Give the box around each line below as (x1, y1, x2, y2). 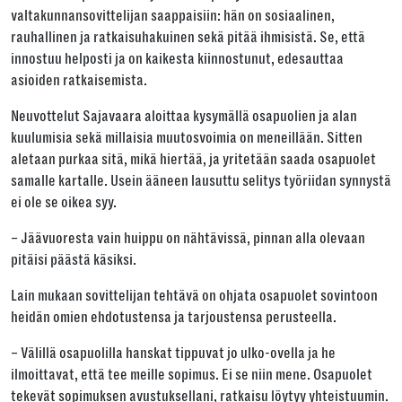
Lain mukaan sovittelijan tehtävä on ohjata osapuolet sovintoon (11, 287, 378, 305)
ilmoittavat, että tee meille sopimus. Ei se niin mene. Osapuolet (11, 366, 372, 384)
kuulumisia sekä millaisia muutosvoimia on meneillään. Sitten (11, 129, 363, 147)
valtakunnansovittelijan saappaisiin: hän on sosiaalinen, (11, 7, 335, 25)
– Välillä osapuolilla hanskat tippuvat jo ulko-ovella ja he (11, 345, 336, 363)
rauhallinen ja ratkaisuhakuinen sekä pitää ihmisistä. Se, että (11, 29, 365, 47)
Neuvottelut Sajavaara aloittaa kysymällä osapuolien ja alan (11, 108, 357, 126)
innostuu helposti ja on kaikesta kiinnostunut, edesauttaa (11, 50, 344, 68)
